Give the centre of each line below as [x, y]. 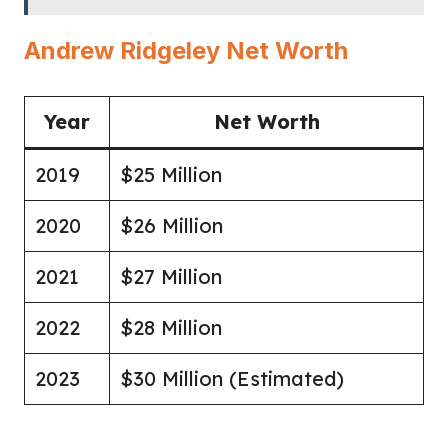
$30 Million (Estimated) [232, 378]
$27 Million [171, 276]
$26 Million [171, 225]
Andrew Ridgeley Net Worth [186, 50]
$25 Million [171, 174]
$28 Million [171, 327]
